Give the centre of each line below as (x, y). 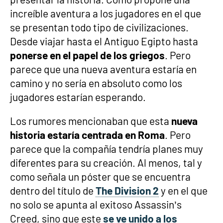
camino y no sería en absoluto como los (96, 83)
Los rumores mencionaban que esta (91, 121)
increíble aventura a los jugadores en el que (106, 13)
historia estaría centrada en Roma (87, 135)
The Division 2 (127, 190)
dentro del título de (53, 190)
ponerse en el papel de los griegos (87, 55)
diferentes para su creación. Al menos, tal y (106, 163)
